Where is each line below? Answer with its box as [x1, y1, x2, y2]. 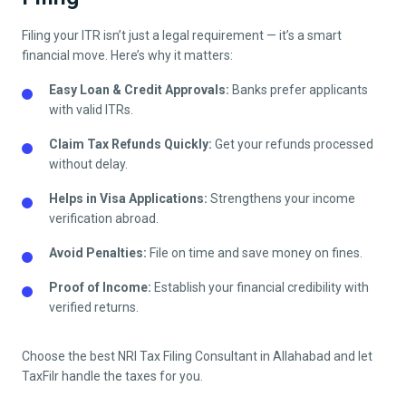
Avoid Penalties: [49, 246, 147, 261]
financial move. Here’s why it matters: [22, 48, 233, 63]
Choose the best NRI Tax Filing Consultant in [22, 349, 273, 364]
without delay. [49, 157, 128, 172]
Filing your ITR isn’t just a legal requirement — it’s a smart [22, 28, 342, 43]
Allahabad [273, 349, 331, 364]
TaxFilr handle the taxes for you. [22, 369, 203, 384]
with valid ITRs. [49, 102, 133, 118]
